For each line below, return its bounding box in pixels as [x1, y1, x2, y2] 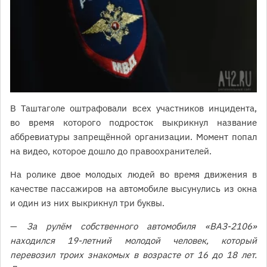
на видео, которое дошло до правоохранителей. [10, 145, 212, 157]
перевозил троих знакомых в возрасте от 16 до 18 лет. [10, 249, 257, 261]
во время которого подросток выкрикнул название [10, 117, 257, 129]
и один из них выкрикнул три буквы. [10, 197, 164, 209]
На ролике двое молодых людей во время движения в [10, 169, 257, 181]
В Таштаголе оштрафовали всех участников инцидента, [10, 103, 257, 114]
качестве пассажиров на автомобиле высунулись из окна [10, 183, 257, 195]
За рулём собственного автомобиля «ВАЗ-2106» [26, 221, 257, 232]
